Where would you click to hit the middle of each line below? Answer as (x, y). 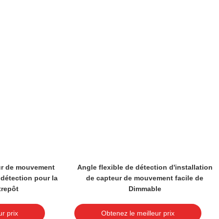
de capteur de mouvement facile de (145, 178)
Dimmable (145, 189)
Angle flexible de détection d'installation (145, 167)
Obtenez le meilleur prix (138, 213)
